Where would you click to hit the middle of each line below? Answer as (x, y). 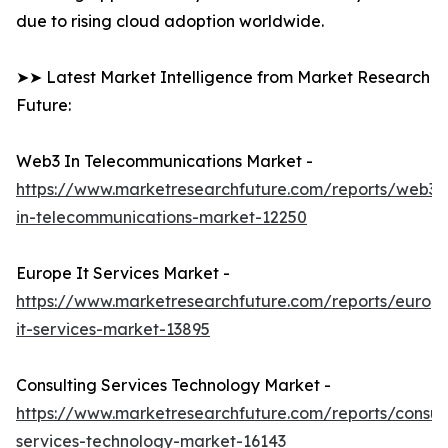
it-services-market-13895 (113, 329)
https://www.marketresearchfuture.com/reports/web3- (230, 189)
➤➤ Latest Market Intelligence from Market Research (223, 77)
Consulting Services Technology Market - (173, 385)
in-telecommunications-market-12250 (161, 217)
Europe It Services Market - (123, 273)
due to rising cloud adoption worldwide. (170, 21)
